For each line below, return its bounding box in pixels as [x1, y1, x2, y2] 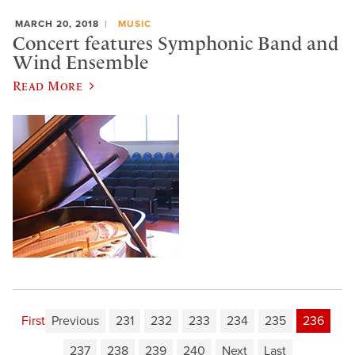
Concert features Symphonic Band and [13, 32, 338, 55]
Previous [51, 312, 99, 329]
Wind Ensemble [13, 52, 149, 74]
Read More [13, 78, 83, 93]
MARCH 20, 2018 [15, 17, 99, 29]
